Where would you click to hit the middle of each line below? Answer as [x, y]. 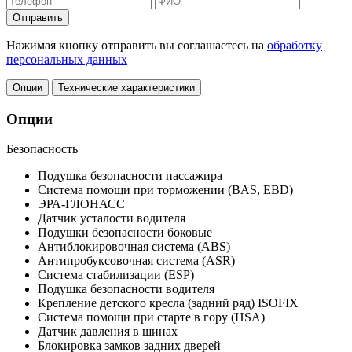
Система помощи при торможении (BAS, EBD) [165, 190]
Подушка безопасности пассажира [130, 176]
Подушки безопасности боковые [125, 233]
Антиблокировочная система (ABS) [134, 247]
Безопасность [42, 149]
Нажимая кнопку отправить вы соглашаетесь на [137, 45]
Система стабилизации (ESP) [116, 275]
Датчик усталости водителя [112, 218]
